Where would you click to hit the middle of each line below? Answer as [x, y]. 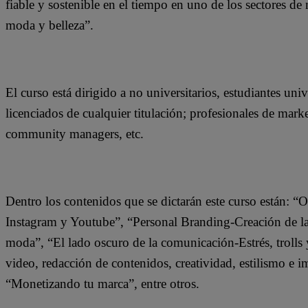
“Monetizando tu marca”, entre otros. [102, 283]
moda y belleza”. [49, 25]
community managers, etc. [75, 133]
